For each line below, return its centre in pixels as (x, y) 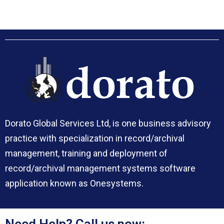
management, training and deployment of (86, 153)
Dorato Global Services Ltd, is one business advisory (108, 123)
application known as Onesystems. (74, 183)
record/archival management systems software (100, 168)
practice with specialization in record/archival (95, 138)
